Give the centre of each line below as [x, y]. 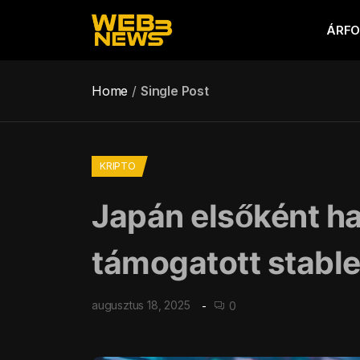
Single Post [175, 91]
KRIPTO [118, 166]
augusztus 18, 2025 [141, 305]
